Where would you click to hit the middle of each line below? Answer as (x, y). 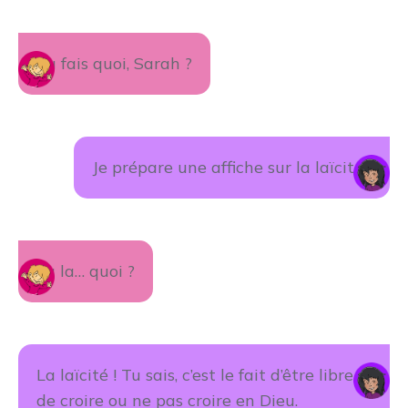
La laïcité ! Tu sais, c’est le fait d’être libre (195, 375)
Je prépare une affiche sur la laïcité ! (232, 167)
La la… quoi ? (86, 271)
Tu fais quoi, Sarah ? (114, 63)
